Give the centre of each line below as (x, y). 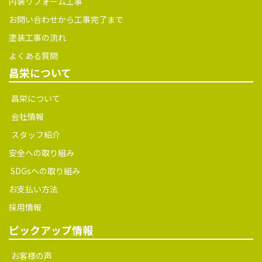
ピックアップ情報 (51, 230)
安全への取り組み (42, 153)
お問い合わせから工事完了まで (66, 20)
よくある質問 (33, 56)
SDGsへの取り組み (44, 171)
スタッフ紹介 (36, 135)
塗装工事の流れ (37, 38)
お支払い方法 (33, 189)
